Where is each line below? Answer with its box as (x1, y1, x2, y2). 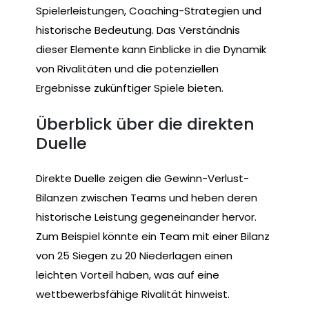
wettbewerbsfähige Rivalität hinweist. (36, 287, 230, 302)
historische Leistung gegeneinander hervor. (36, 210, 257, 225)
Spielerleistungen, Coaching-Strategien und (36, 3, 261, 19)
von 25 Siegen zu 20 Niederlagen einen (36, 248, 232, 263)
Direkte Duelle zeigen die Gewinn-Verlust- (36, 171, 249, 186)
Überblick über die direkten (36, 112, 255, 135)
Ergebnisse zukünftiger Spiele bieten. (36, 81, 223, 96)
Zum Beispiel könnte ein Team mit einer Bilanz (36, 229, 270, 244)
